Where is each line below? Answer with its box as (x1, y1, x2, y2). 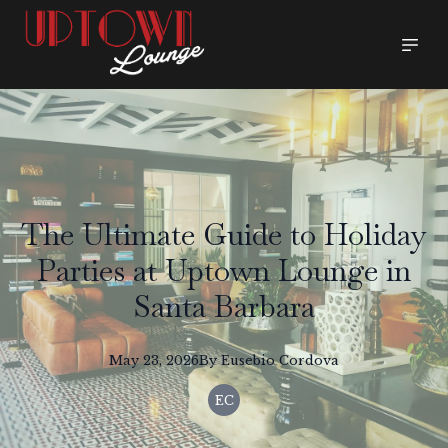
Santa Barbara (133, 287, 315, 326)
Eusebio (221, 353, 275, 368)
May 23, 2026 (109, 353, 199, 368)
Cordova (279, 353, 339, 368)
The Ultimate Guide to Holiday (21, 215, 427, 254)
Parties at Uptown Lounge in (37, 251, 411, 290)
